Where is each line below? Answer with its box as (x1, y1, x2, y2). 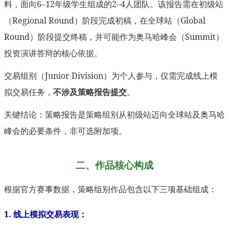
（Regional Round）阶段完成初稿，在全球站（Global (4, 15, 205, 27)
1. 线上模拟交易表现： (4, 209, 87, 220)
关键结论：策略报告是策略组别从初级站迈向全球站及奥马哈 (4, 109, 225, 121)
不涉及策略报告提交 (53, 86, 127, 98)
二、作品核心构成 (76, 158, 153, 172)
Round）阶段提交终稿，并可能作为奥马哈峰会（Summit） (4, 31, 224, 43)
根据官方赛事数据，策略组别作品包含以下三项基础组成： (4, 184, 217, 195)
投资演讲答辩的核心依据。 (4, 48, 102, 59)
